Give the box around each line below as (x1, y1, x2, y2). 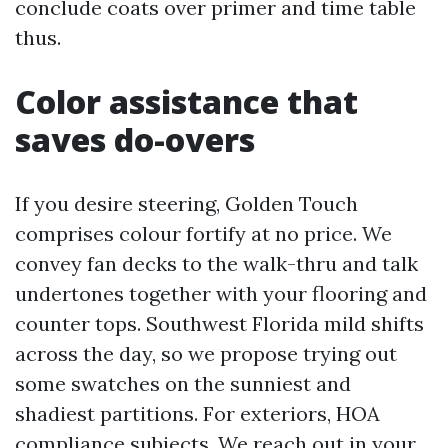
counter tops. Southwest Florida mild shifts (15, 311, 424, 336)
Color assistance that (15, 80, 358, 123)
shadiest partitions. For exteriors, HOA (15, 401, 380, 426)
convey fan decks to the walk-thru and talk (15, 251, 418, 276)
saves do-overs (15, 118, 255, 161)
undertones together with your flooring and (15, 281, 427, 306)
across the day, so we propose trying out (15, 341, 397, 366)
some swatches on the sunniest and (15, 371, 351, 396)
